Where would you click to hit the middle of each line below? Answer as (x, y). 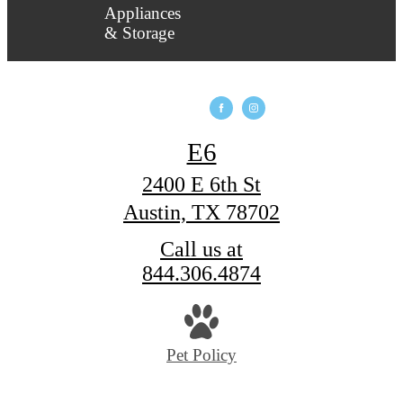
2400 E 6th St (201, 185)
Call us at (201, 250)
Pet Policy (201, 354)
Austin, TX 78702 (201, 213)
